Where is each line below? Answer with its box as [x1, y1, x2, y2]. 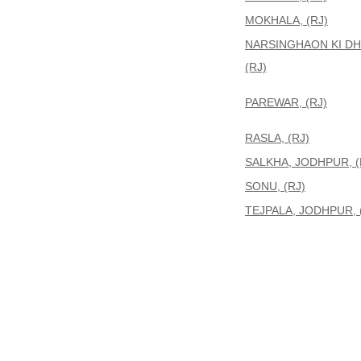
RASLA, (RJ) [245, 131, 309, 144]
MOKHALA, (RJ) [245, 14, 328, 27]
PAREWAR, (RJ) [245, 96, 327, 109]
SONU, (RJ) [245, 180, 305, 193]
